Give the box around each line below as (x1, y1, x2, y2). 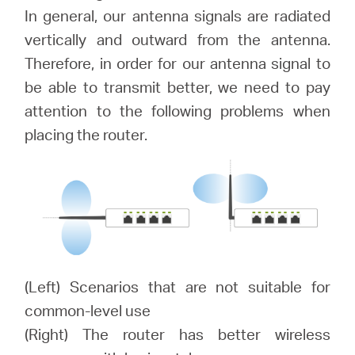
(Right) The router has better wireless (25, 323, 330, 344)
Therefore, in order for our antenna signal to (25, 53, 330, 73)
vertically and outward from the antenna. (25, 29, 330, 49)
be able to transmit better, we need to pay (25, 77, 330, 97)
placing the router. (25, 124, 148, 144)
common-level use (25, 300, 151, 320)
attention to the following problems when (25, 101, 330, 120)
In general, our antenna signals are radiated (25, 6, 330, 25)
